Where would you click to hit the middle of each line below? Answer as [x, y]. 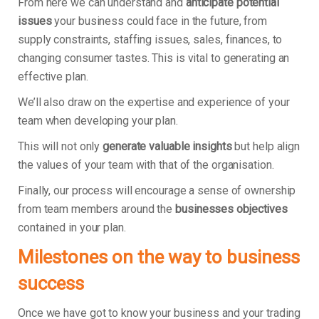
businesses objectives [232, 209]
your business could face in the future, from [159, 21]
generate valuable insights [167, 147]
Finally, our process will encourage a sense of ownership [157, 191]
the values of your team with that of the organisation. [146, 165]
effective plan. [53, 77]
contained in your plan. [72, 228]
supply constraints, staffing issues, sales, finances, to [150, 40]
